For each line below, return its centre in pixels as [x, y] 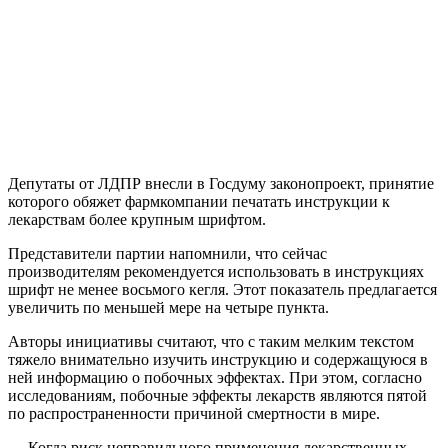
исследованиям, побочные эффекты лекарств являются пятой [217, 396]
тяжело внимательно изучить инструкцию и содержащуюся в [218, 360]
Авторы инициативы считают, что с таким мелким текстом [211, 342]
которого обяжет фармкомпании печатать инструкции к [199, 202]
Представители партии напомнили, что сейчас [167, 254]
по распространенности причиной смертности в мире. [194, 414]
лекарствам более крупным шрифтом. [137, 220]
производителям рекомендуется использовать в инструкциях [216, 272]
